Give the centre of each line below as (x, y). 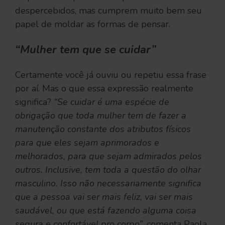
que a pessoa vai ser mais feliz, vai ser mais (104, 197)
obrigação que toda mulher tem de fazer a (101, 115)
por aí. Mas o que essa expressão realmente (104, 88)
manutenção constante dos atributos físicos (103, 129)
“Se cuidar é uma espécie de (111, 102)
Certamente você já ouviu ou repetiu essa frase (111, 75)
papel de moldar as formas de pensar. (93, 24)
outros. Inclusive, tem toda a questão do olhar (108, 170)
